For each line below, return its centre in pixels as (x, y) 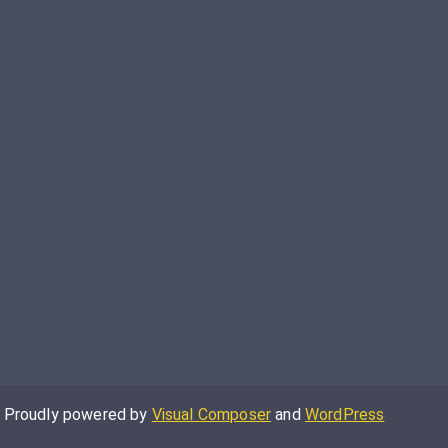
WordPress (344, 415)
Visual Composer (211, 415)
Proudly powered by (77, 415)
